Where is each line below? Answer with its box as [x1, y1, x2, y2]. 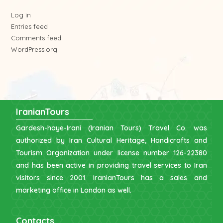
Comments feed [11, 34, 62, 42]
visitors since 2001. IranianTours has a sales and [16, 173, 207, 183]
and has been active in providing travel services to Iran [16, 161, 207, 170]
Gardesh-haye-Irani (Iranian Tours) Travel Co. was [16, 123, 207, 133]
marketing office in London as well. [16, 186, 132, 195]
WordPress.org [11, 45, 58, 54]
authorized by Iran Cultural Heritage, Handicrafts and [16, 136, 207, 145]
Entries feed [11, 22, 48, 31]
